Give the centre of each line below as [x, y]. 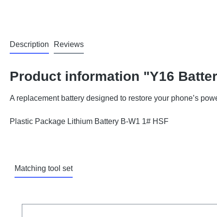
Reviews [69, 44]
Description [29, 44]
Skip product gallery [55, 197]
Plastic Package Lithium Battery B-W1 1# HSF [89, 121]
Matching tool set [44, 168]
